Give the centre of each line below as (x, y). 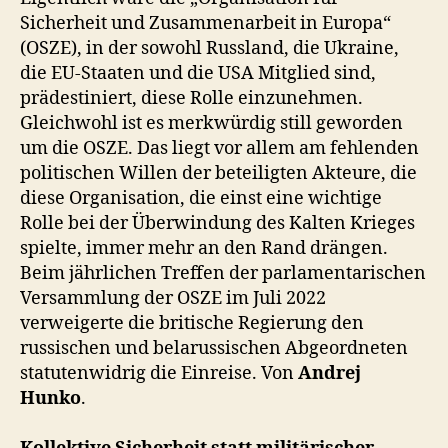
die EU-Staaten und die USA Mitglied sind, (198, 73)
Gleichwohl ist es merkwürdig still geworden (211, 123)
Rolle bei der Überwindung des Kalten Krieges (217, 223)
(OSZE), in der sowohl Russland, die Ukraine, (209, 48)
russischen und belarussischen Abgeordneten (214, 348)
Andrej (329, 373)
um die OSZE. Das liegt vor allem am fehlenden (219, 148)
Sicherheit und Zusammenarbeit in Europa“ (205, 23)
